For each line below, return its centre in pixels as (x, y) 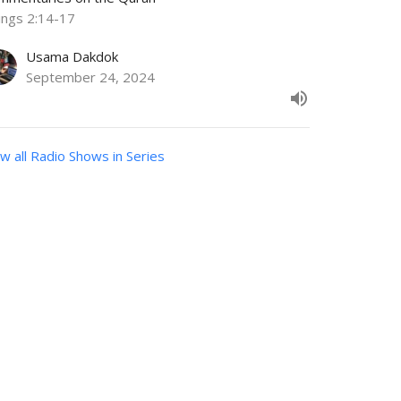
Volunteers (170, 370)
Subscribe (123, 284)
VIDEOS (55, 370)
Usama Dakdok (73, 57)
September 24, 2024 (91, 77)
